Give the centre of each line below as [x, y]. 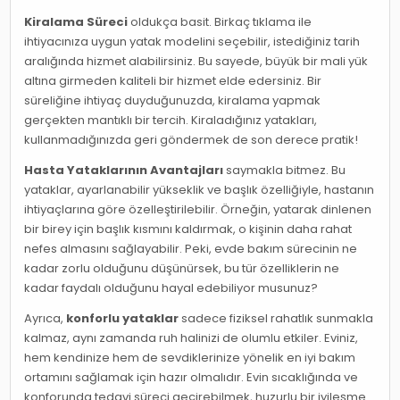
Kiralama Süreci [76, 22]
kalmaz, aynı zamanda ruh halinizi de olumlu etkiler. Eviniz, [192, 338]
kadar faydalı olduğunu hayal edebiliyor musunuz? [171, 288]
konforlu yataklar [123, 319]
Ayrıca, [46, 319]
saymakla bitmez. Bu [285, 171]
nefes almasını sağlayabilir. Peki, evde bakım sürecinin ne [191, 249]
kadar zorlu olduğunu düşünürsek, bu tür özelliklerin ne [182, 269]
